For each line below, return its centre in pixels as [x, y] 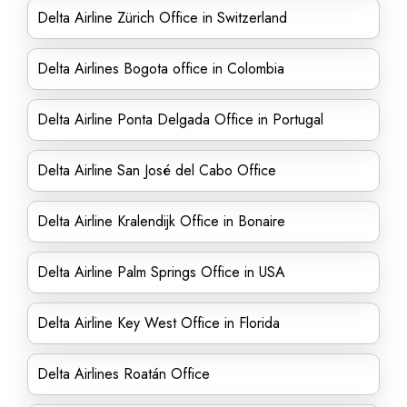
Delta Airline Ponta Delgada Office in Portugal [180, 119]
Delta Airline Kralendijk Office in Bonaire [161, 221]
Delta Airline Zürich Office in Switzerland [162, 18]
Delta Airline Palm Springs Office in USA [161, 272]
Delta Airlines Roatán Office [124, 374]
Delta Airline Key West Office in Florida [159, 323]
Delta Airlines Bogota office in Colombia [161, 69]
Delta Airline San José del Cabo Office [157, 170]
